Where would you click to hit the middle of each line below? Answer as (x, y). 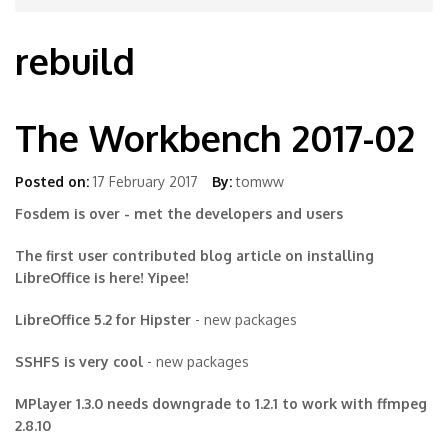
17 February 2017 (145, 182)
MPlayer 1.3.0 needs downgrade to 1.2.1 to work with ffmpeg (221, 404)
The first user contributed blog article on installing (194, 256)
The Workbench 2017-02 (215, 138)
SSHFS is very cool (79, 362)
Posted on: (52, 182)
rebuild (75, 61)
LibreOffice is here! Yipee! (102, 278)
